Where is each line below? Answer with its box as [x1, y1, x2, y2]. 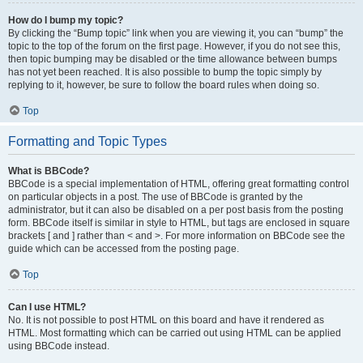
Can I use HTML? [8, 301, 86, 313]
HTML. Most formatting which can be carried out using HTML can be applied [8, 327, 341, 339]
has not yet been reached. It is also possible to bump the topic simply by [8, 66, 322, 78]
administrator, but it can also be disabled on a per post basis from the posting [8, 204, 344, 216]
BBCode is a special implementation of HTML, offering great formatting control [8, 178, 349, 190]
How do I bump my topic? [8, 15, 123, 26]
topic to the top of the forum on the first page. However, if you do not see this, [8, 41, 340, 52]
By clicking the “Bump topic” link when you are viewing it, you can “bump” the [8, 28, 344, 39]
